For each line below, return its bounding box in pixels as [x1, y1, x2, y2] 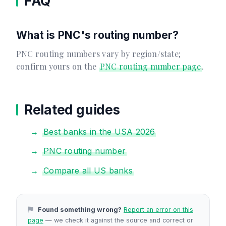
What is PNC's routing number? [16, 28, 179, 41]
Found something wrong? [38, 205, 122, 213]
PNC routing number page [99, 61, 201, 72]
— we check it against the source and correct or [43, 216, 193, 224]
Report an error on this [124, 205, 193, 213]
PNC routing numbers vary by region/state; [16, 48, 181, 60]
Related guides [24, 101, 120, 118]
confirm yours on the [16, 61, 99, 72]
